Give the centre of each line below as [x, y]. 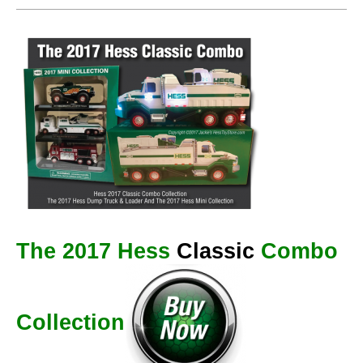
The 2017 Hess [96, 251]
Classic [216, 251]
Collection [70, 322]
